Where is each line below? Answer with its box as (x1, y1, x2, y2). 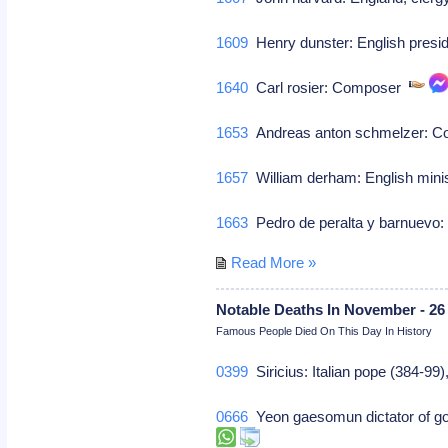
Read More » (231, 253, 317, 271)
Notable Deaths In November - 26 (216, 300, 446, 318)
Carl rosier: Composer (248, 78, 410, 96)
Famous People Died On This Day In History (216, 324, 433, 337)
